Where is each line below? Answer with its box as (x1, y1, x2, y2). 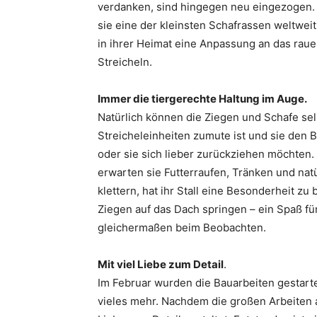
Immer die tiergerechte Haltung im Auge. (98, 92, 307, 105)
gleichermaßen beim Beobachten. (98, 221, 269, 234)
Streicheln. (98, 55, 155, 69)
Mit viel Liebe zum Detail (98, 258, 224, 271)
